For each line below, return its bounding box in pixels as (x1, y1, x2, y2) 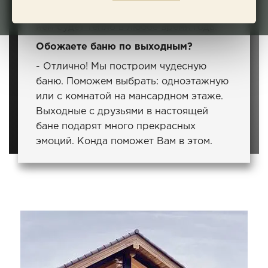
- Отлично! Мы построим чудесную (36, 62, 206, 71)
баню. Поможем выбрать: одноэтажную (36, 77, 229, 86)
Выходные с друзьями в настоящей (36, 107, 208, 116)
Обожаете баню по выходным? (36, 42, 193, 51)
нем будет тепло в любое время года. (36, 23, 217, 32)
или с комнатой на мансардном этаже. (36, 92, 223, 101)
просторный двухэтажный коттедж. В (36, 8, 221, 17)
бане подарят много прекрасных (36, 122, 196, 131)
